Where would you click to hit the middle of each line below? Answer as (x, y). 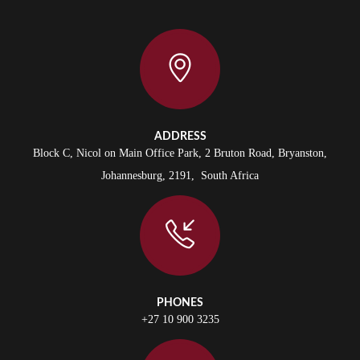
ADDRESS (180, 137)
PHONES (180, 303)
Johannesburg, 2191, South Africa (180, 176)
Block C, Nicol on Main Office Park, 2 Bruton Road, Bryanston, (180, 153)
